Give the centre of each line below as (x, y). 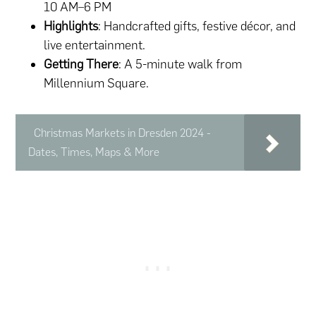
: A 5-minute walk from (181, 65)
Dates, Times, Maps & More (94, 152)
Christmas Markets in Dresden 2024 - (123, 133)
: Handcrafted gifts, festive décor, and (197, 26)
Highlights (71, 26)
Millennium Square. (97, 84)
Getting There (81, 65)
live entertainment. (95, 45)
